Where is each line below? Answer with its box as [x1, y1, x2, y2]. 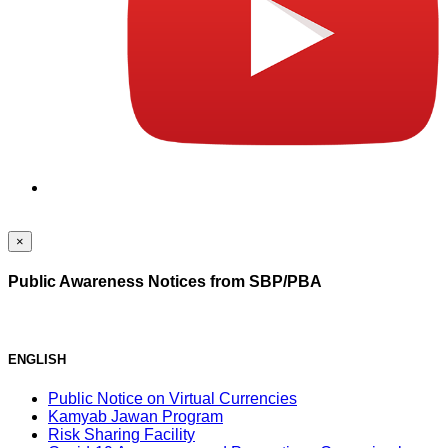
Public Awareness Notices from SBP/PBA [8, 272, 322, 290]
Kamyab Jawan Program [48, 407, 223, 425]
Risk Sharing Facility [48, 425, 195, 443]
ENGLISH [8, 352, 66, 368]
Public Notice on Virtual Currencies [48, 389, 297, 407]
